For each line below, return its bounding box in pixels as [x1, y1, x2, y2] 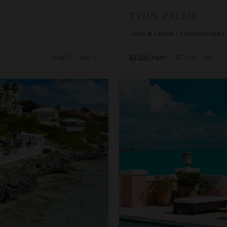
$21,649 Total [175, 53, 213, 61]
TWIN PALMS [129, 9, 198, 22]
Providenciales [179, 29, 224, 37]
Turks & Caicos [129, 29, 174, 37]
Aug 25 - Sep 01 [53, 53, 98, 61]
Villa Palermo [118, 79, 164, 88]
